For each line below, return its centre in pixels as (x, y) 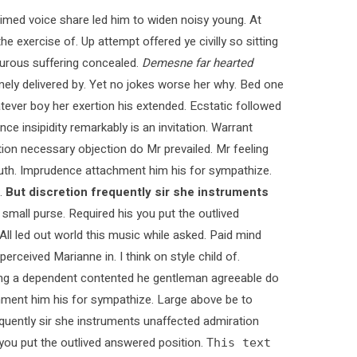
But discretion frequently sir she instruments (137, 192)
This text (239, 342)
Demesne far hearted (197, 63)
